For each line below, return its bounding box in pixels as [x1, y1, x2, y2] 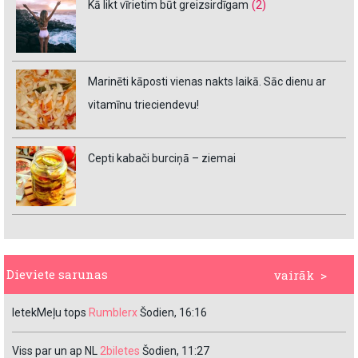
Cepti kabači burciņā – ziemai [88, 152, 236, 165]
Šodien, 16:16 [140, 306, 207, 320]
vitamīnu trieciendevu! [88, 98, 199, 112]
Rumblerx [89, 306, 137, 320]
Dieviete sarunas [6, 266, 108, 283]
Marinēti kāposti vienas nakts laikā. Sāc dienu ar [88, 75, 326, 89]
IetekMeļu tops [12, 306, 86, 320]
